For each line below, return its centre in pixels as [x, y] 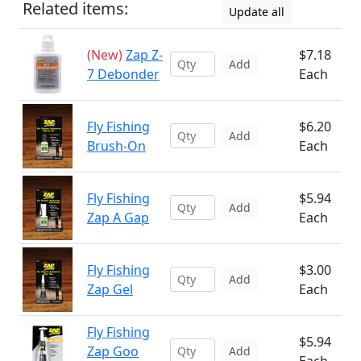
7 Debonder [123, 74]
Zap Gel [110, 289]
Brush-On [116, 146]
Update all [257, 12]
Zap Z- [144, 55]
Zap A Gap [118, 218]
